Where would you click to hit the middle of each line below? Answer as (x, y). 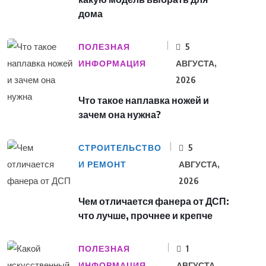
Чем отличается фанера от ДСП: (154, 202)
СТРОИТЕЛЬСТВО (120, 148)
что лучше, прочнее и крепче (145, 216)
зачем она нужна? (120, 115)
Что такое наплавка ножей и (144, 101)
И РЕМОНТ (102, 165)
